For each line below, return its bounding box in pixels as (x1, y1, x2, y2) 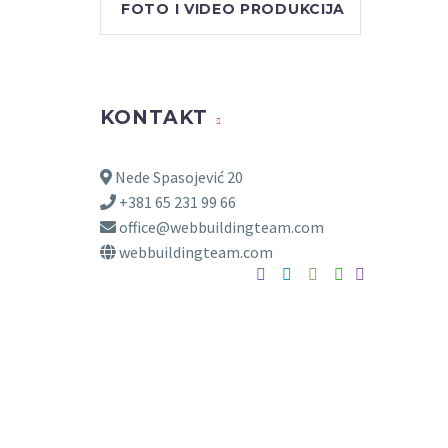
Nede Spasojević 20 (112, 167, 243, 187)
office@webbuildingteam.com (116, 217, 324, 237)
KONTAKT (100, 106, 208, 129)
